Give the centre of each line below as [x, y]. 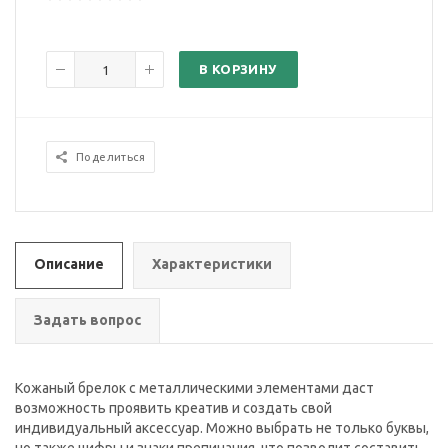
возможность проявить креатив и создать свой [173, 408]
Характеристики [212, 264]
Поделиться [110, 157]
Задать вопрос [87, 320]
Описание [69, 264]
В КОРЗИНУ [238, 69]
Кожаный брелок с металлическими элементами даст [194, 388]
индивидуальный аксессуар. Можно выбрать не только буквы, [222, 428]
